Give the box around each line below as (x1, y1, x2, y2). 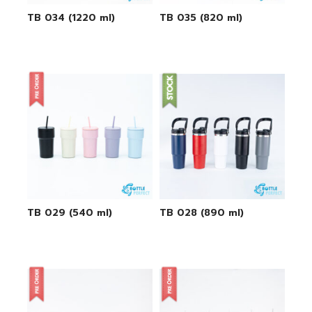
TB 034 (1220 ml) (26, 10, 115, 25)
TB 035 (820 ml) (159, 10, 242, 25)
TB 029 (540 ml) (26, 205, 112, 220)
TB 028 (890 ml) (159, 205, 244, 220)
